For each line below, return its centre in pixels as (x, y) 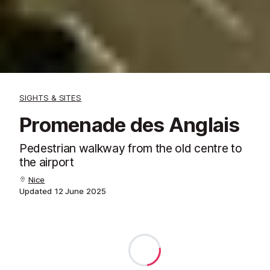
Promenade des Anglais (130, 124)
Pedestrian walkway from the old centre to (131, 148)
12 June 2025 (80, 191)
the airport (47, 162)
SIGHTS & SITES (51, 97)
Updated (37, 191)
